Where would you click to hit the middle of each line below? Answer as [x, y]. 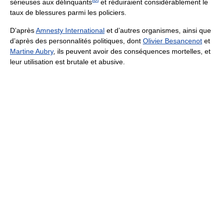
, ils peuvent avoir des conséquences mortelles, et [132, 51]
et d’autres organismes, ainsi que [158, 30]
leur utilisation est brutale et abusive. [67, 61]
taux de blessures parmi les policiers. [68, 12]
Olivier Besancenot [172, 41]
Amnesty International [70, 30]
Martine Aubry [32, 51]
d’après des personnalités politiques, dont [76, 41]
